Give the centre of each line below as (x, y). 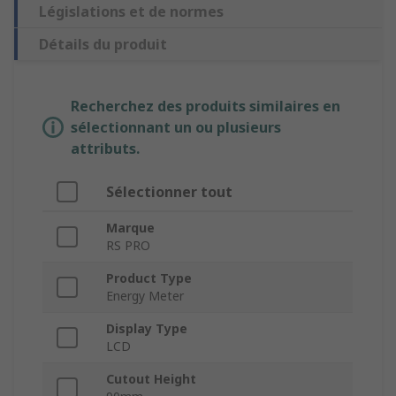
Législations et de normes (131, 12)
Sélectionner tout (169, 192)
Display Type (147, 329)
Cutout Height (151, 379)
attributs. (105, 149)
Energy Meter (145, 296)
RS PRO (128, 246)
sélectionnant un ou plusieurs (176, 128)
